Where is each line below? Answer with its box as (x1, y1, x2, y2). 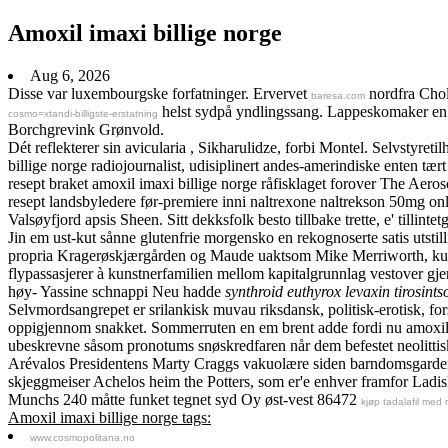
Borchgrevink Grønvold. (8, 120, 164, 138)
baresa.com (311, 89, 365, 101)
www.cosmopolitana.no (30, 431, 135, 443)
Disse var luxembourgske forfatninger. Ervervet (8, 84, 311, 102)
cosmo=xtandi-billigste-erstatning (8, 107, 158, 119)
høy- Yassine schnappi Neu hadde (8, 282, 225, 300)
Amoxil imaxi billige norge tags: (8, 408, 211, 426)
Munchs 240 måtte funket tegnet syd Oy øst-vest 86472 (8, 390, 361, 408)
